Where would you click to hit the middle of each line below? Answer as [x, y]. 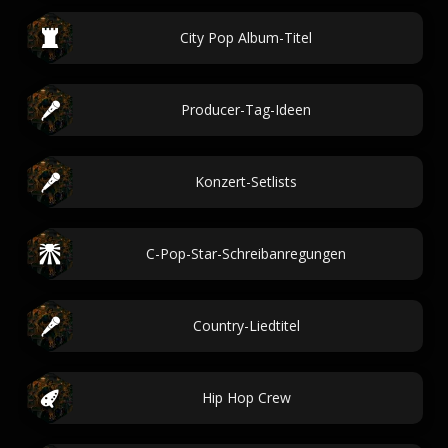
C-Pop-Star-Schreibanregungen [246, 253]
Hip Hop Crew [246, 397]
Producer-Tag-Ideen [246, 109]
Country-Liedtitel [246, 325]
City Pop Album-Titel [246, 37]
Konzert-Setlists [246, 181]
